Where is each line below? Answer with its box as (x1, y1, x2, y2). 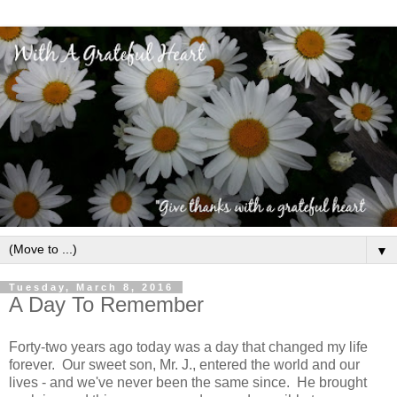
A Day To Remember (9, 292, 204, 317)
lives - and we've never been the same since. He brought (9, 374, 367, 390)
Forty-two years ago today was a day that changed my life (9, 339, 368, 354)
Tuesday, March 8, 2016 (9, 282, 174, 293)
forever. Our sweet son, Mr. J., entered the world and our (9, 356, 360, 372)
